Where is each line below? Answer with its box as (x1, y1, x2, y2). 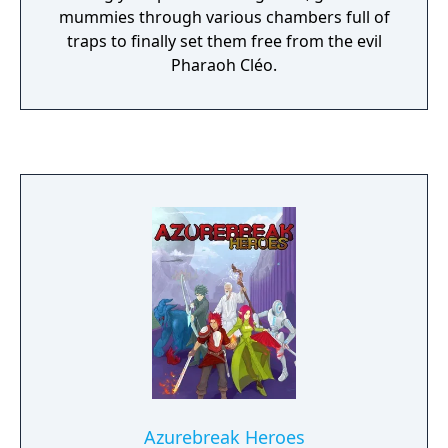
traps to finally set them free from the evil (66, 30, 382, 52)
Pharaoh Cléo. (171, 54, 277, 76)
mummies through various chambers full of (58, 6, 390, 28)
